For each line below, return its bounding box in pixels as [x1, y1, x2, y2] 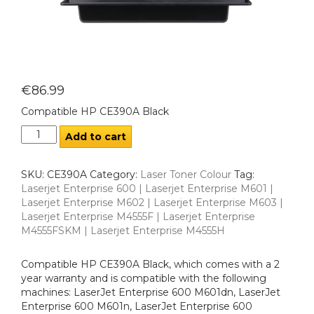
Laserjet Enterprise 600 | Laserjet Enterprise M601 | [21, 182, 273, 195]
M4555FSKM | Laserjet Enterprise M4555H [21, 224, 225, 237]
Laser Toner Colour [140, 168, 231, 181]
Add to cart [64, 130, 126, 143]
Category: [90, 168, 140, 181]
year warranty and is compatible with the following [21, 271, 266, 285]
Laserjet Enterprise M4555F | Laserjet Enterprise [21, 210, 255, 223]
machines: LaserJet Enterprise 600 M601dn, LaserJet [21, 285, 280, 299]
